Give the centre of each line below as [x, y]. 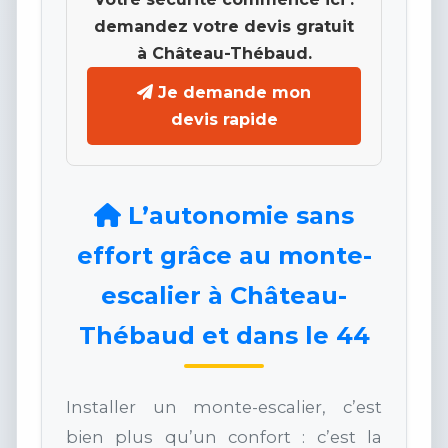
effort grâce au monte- [224, 256]
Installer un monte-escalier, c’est [224, 407]
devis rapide [224, 120]
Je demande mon [234, 93]
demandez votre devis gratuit [224, 27]
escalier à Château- [224, 296]
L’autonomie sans [237, 216]
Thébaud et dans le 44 [224, 336]
